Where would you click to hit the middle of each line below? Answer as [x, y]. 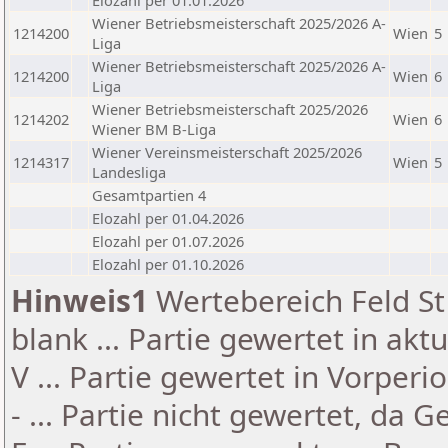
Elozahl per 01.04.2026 [168, 218]
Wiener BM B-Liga [154, 129]
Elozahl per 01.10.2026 [168, 264]
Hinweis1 [79, 300]
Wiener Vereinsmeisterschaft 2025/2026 [227, 152]
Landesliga [129, 172]
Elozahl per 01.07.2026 [168, 241]
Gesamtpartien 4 [149, 195]
